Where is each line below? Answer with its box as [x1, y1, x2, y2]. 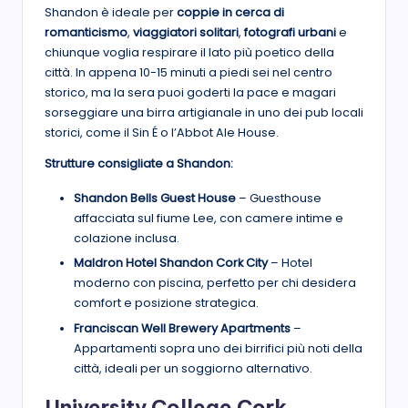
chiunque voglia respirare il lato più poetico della [45, 45, 334, 61]
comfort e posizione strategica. [74, 295, 259, 311]
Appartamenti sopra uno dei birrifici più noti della [74, 340, 362, 356]
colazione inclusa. [74, 230, 179, 247]
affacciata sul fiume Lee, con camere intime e [74, 210, 343, 227]
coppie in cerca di [177, 5, 284, 21]
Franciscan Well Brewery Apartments [74, 320, 291, 336]
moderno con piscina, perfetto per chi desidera [74, 275, 356, 291]
